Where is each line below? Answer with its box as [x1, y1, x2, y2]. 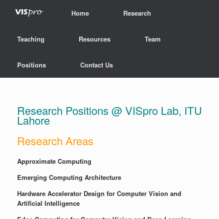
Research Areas [17, 133, 93, 149]
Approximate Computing [17, 156, 91, 166]
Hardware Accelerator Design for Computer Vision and [17, 189, 181, 198]
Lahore [17, 112, 50, 128]
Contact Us [80, 60, 113, 69]
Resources [79, 34, 110, 44]
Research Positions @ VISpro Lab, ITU [17, 103, 202, 118]
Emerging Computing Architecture [17, 173, 121, 182]
